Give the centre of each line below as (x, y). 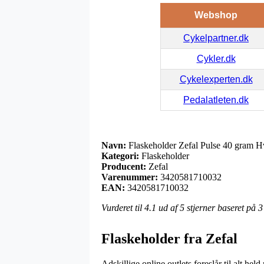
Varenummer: (130, 177)
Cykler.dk (216, 58)
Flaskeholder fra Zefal (169, 238)
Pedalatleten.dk (216, 100)
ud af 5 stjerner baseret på (207, 207)
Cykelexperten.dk (216, 79)
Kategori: (120, 156)
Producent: (124, 166)
